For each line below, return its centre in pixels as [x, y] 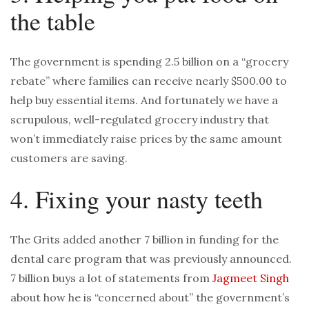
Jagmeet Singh [251, 278]
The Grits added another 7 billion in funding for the [144, 240]
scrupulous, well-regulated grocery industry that [140, 120]
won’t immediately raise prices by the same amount [146, 139]
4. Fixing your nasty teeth [137, 199]
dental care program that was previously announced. [151, 259]
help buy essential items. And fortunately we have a [144, 100]
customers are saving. [69, 158]
